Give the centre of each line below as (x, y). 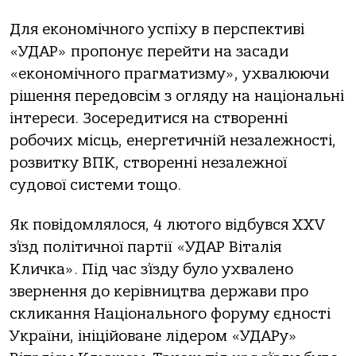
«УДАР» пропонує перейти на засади (149, 51)
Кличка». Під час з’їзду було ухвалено (151, 270)
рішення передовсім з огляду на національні (177, 96)
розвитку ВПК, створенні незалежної (148, 163)
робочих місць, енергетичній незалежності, (173, 140)
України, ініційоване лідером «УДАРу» (153, 337)
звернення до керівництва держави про (159, 292)
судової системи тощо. (95, 185)
